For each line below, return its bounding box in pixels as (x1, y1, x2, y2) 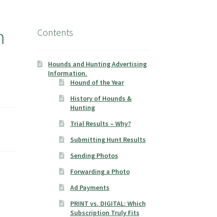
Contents (37, 26, 73, 38)
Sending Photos (70, 151, 118, 160)
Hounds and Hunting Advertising (48, 60, 147, 69)
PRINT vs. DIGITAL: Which (70, 199, 146, 208)
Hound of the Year (70, 78, 124, 87)
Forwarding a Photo (70, 167, 130, 176)
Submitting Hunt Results (70, 135, 146, 144)
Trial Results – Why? (70, 119, 131, 128)
